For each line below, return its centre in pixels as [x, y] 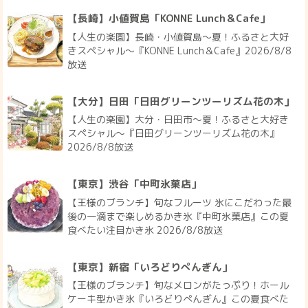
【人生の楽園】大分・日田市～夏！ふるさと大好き [178, 120]
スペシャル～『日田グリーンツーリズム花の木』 [174, 133]
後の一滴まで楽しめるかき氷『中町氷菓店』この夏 [178, 216]
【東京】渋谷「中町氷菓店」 [135, 184]
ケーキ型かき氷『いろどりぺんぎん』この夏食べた [178, 299]
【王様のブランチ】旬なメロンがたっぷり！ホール [178, 285]
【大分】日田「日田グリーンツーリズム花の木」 [181, 101]
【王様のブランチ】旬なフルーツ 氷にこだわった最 [180, 202]
